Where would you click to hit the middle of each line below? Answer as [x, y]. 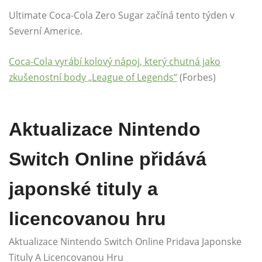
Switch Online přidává [108, 159]
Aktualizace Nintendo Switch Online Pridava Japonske [125, 242]
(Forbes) [196, 77]
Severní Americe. [46, 31]
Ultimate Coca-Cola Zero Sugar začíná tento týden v [122, 15]
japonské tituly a [83, 189]
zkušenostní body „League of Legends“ [93, 77]
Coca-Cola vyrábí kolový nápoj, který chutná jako [115, 62]
